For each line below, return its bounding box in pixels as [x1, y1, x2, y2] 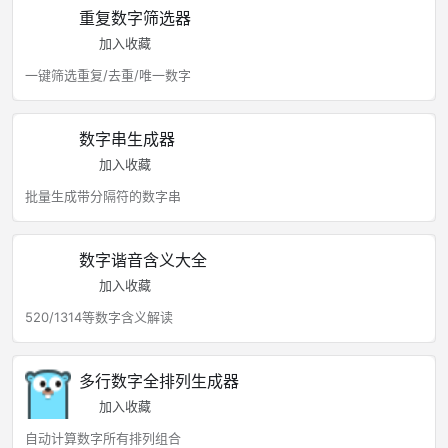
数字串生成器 [79, 129, 175, 149]
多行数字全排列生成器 [79, 371, 239, 391]
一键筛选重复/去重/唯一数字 [25, 67, 191, 83]
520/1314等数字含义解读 [25, 309, 173, 325]
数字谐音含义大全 [79, 250, 207, 270]
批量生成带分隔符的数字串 [25, 188, 181, 204]
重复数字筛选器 [79, 8, 191, 28]
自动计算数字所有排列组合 [25, 430, 181, 446]
